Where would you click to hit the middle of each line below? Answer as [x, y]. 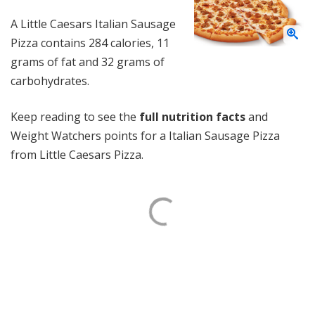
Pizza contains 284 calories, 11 [90, 43]
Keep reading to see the [75, 117]
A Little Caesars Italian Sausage [93, 24]
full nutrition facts [192, 117]
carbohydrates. [50, 81]
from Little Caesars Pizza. [77, 155]
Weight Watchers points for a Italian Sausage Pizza [145, 136]
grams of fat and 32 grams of [88, 62]
